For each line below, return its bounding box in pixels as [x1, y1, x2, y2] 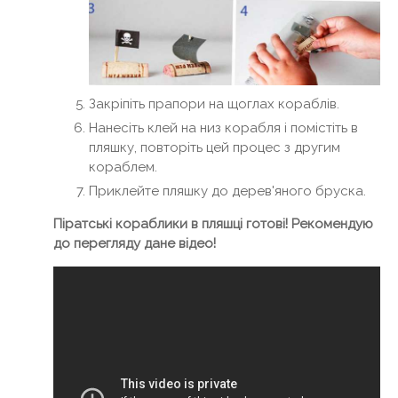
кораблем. [89, 159, 157, 176]
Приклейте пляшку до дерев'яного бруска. [89, 183, 366, 200]
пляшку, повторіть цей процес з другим [89, 139, 340, 156]
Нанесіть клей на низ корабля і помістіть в [89, 120, 358, 137]
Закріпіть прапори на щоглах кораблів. [89, 96, 339, 113]
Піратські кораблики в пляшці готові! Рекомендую [53, 216, 373, 233]
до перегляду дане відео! [53, 235, 216, 252]
